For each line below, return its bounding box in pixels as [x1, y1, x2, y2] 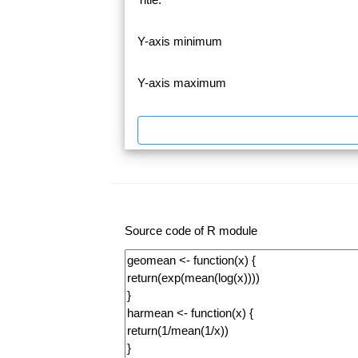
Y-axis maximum [137, 76, 226, 90]
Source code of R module [125, 224, 257, 238]
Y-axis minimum [137, 34, 222, 49]
